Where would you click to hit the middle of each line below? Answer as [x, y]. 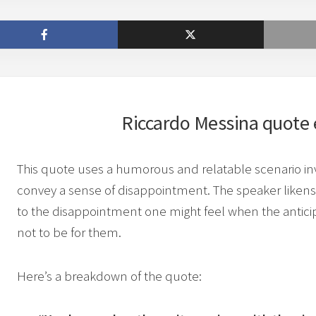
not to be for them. [69, 232]
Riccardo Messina [190, 123]
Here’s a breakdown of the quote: [109, 276]
